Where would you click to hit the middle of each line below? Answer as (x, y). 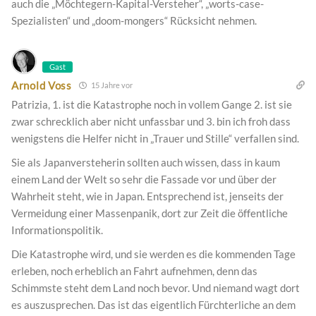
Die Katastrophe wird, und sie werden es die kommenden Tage (153, 254)
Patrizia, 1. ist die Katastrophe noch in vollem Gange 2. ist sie (152, 105)
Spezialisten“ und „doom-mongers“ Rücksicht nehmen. (134, 21)
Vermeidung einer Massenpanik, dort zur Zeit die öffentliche (150, 213)
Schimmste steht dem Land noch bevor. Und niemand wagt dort (156, 288)
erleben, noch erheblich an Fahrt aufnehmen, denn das (134, 271)
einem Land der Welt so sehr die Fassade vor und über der (144, 180)
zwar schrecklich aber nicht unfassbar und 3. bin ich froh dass (151, 122)
